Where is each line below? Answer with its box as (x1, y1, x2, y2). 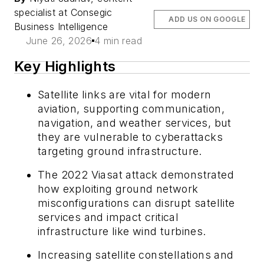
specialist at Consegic (14, 6, 113, 18)
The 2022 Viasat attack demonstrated (38, 168, 234, 181)
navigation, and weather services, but (38, 116, 232, 129)
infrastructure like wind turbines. (38, 225, 206, 237)
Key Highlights (14, 57, 116, 75)
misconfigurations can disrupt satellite (38, 196, 235, 209)
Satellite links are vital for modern (38, 88, 212, 101)
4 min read (94, 34, 142, 47)
